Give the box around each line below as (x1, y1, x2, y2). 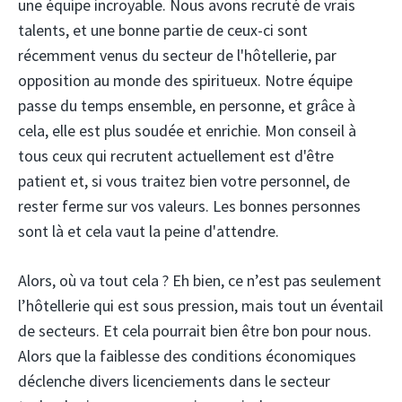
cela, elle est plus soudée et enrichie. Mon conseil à (18, 120, 356, 142)
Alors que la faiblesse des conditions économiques (18, 345, 356, 367)
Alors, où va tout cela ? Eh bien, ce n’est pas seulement (18, 270, 381, 292)
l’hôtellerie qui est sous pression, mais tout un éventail (18, 295, 383, 317)
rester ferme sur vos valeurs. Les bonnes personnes (18, 196, 361, 217)
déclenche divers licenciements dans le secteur (18, 371, 330, 392)
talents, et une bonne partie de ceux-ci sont (18, 20, 308, 41)
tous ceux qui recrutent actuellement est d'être (18, 145, 334, 167)
